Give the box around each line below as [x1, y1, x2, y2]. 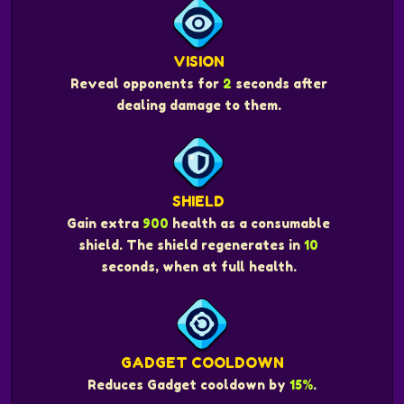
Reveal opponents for [69, 76, 223, 92]
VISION [172, 52, 225, 71]
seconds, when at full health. [100, 259, 297, 275]
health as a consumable [169, 216, 330, 232]
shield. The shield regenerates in [78, 237, 304, 253]
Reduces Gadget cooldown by [87, 376, 289, 392]
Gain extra [67, 216, 142, 232]
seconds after [231, 76, 327, 92]
